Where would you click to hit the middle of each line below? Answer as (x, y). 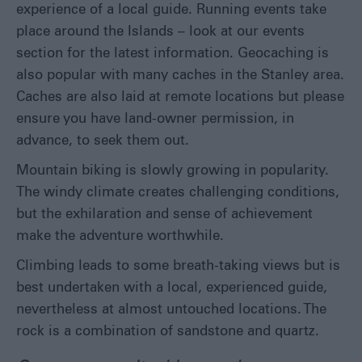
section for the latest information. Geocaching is (173, 54)
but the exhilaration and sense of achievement (164, 215)
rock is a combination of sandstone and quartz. (168, 332)
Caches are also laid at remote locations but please (180, 97)
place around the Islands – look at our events (160, 32)
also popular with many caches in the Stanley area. (180, 76)
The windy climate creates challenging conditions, (178, 193)
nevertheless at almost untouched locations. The (171, 310)
